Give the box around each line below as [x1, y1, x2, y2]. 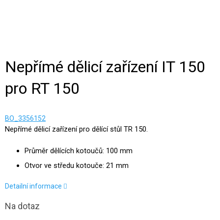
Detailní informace [5, 182, 62, 190]
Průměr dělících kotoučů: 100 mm [25, 146, 133, 155]
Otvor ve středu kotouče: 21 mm [25, 161, 129, 170]
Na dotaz [5, 200, 40, 211]
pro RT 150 [5, 79, 80, 98]
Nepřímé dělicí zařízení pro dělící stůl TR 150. [5, 125, 148, 134]
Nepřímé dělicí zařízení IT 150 [5, 57, 205, 76]
